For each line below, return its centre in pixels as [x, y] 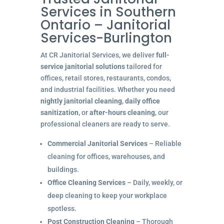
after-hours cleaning [122, 112]
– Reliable [164, 143]
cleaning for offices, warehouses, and [106, 156]
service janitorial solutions [82, 66]
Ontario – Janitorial [105, 25]
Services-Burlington [106, 38]
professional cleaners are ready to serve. [105, 124]
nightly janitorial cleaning [81, 101]
